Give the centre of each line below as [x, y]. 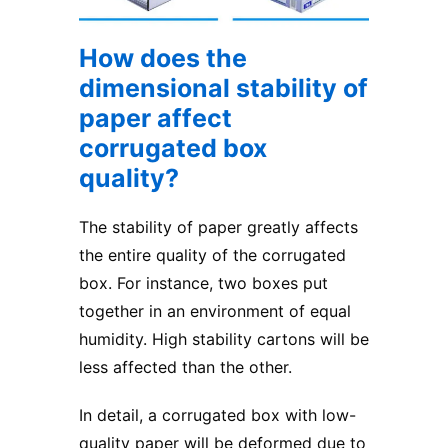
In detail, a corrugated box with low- [217, 415]
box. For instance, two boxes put [203, 283]
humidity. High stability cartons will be [224, 339]
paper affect [155, 118]
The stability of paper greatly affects [218, 227]
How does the [163, 58]
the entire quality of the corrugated [212, 255]
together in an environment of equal [215, 311]
